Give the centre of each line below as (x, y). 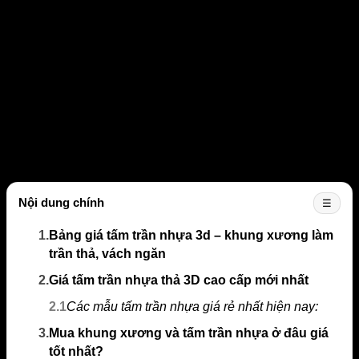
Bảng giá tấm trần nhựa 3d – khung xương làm (191, 235)
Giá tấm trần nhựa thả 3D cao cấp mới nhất (179, 280)
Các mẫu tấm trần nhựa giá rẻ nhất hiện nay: (192, 306)
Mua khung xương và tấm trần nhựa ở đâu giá (189, 333)
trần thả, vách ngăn (107, 253)
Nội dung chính (61, 203)
